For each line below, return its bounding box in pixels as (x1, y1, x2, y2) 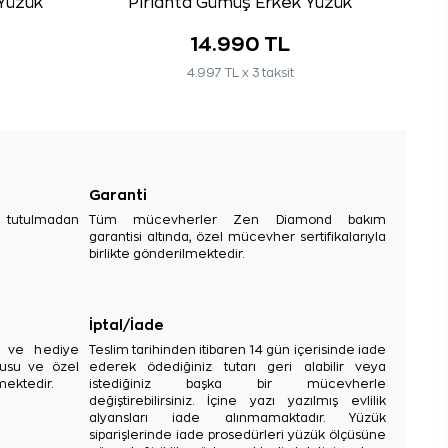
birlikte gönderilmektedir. (88, 247, 244, 260)
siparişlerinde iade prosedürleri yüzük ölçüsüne (88, 428, 386, 441)
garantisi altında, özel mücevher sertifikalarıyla (88, 230, 386, 243)
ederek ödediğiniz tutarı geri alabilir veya (88, 360, 386, 373)
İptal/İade (88, 316, 164, 332)
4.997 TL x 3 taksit (186, 66, 295, 79)
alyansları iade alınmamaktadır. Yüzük (88, 411, 386, 424)
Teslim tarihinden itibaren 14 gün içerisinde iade (88, 343, 386, 356)
